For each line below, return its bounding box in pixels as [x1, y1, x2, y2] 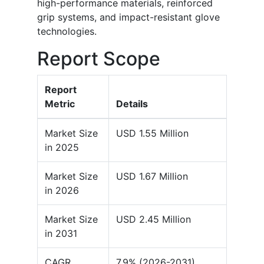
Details [116, 98, 148, 110]
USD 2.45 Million [116, 213, 191, 226]
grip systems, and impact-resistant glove [37, 11, 220, 24]
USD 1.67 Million [116, 170, 188, 183]
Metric [45, 98, 75, 110]
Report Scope [37, 47, 160, 71]
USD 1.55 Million [116, 127, 189, 140]
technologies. [37, 25, 97, 38]
